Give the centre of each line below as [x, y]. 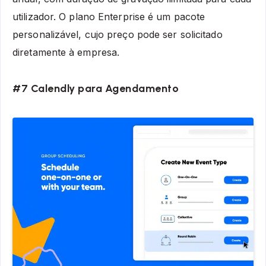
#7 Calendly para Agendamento [96, 89]
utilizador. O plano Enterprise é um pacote [109, 16]
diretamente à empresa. [66, 52]
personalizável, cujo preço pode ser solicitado [118, 34]
